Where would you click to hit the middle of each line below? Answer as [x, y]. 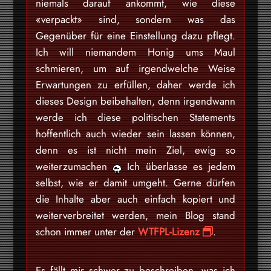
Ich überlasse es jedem [178, 166]
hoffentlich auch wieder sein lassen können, [135, 133]
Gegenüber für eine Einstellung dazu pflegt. [135, 35]
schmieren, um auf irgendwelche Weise [135, 68]
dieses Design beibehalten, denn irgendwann [135, 101]
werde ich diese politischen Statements [135, 117]
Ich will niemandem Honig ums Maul [135, 52]
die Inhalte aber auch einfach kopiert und [135, 199]
